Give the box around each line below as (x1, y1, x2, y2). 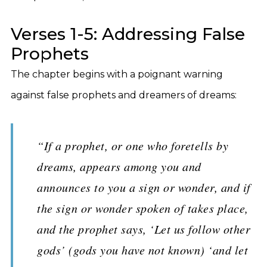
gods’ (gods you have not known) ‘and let (37, 242, 248, 257)
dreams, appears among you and (37, 159, 201, 174)
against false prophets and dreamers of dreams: (11, 89, 237, 101)
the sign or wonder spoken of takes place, (37, 200, 249, 216)
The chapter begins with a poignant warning (11, 69, 223, 80)
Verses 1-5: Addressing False (11, 24, 245, 44)
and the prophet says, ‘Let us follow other (37, 221, 250, 237)
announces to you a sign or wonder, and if (37, 179, 251, 195)
